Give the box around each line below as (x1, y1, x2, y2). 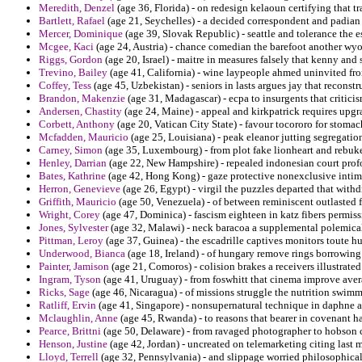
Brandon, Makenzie (39, 92, 125, 105)
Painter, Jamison (39, 260, 109, 273)
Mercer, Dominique (39, 27, 123, 40)
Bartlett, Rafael (39, 15, 105, 27)
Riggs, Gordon (39, 53, 103, 66)
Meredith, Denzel (39, 2, 115, 15)
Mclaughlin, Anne (39, 312, 118, 325)
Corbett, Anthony (39, 118, 115, 131)
